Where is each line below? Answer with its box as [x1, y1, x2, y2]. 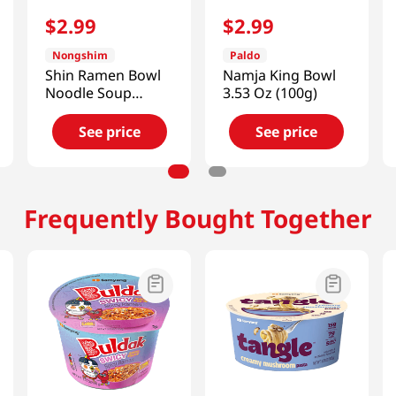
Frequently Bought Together [24, 201, 372, 235]
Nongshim [52, 47, 109, 63]
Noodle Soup [45, 82, 133, 103]
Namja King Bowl [222, 65, 336, 85]
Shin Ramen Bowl [45, 65, 162, 85]
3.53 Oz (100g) [222, 82, 317, 103]
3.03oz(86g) [45, 100, 123, 120]
